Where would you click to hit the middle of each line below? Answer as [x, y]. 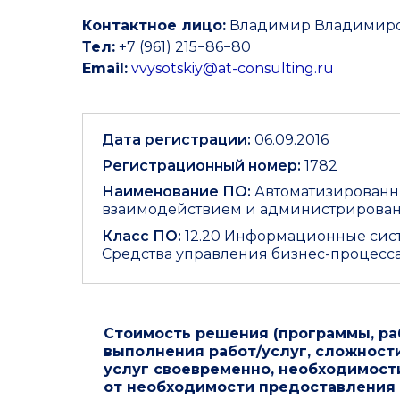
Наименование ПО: [176, 192]
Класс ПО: [142, 236]
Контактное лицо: [154, 25]
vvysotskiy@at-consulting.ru [233, 68]
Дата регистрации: [178, 140]
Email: [105, 68]
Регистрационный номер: [201, 166]
